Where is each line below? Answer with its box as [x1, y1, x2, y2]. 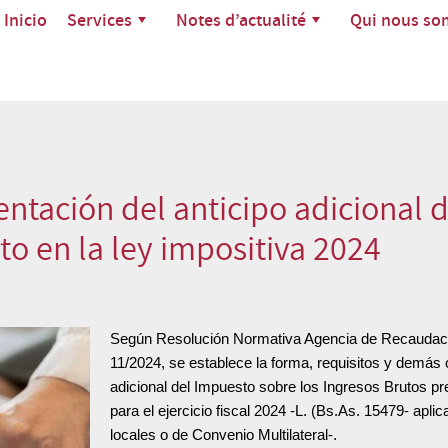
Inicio [3, 8, 47, 31]
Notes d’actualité [175, 8, 306, 31]
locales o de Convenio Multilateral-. [110, 425, 337, 443]
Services [66, 8, 132, 31]
